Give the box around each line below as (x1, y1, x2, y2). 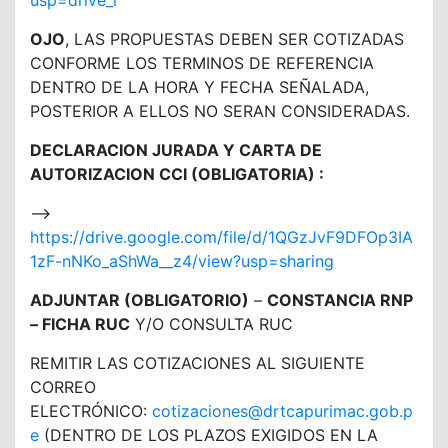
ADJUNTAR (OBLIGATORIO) (30, 290, 249, 310)
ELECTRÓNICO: (30, 401, 152, 421)
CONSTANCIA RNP (267, 290, 413, 310)
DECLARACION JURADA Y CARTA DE (30, 140, 322, 160)
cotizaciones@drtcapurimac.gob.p (152, 401, 413, 421)
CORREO (30, 377, 96, 397)
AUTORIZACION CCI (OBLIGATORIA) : (30, 164, 324, 184)
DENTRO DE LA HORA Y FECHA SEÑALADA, (30, 77, 369, 97)
